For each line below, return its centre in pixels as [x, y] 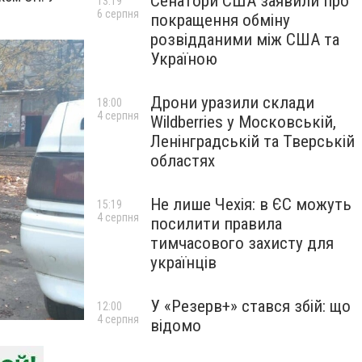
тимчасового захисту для [242, 243]
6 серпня [118, 14]
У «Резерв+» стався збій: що [250, 306]
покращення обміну [220, 20]
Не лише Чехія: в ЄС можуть [251, 204]
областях [183, 161]
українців [183, 263]
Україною [184, 59]
